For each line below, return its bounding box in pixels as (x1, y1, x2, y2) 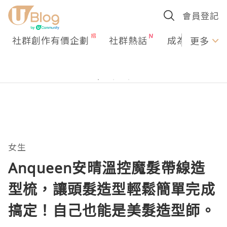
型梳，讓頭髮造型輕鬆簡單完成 (8, 179, 215, 199)
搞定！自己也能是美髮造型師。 (8, 201, 215, 220)
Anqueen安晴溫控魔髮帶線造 (8, 158, 206, 177)
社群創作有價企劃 (12, 33, 89, 47)
